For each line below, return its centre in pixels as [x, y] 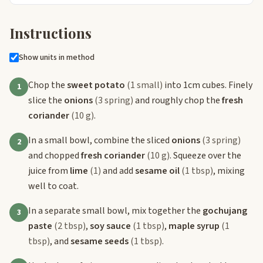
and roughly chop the [178, 100]
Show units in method [57, 57]
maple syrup [194, 226]
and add [118, 171]
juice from [49, 171]
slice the [46, 100]
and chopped [55, 155]
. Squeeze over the [205, 155]
